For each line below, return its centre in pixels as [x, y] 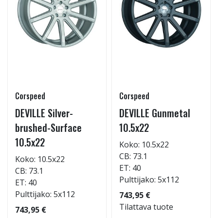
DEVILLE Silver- [44, 113]
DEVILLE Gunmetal [155, 113]
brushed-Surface [48, 127]
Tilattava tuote [146, 207]
